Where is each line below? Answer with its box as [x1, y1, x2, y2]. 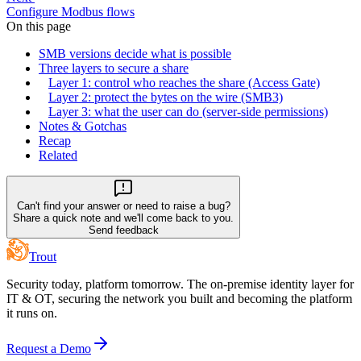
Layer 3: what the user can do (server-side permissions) [48, 105, 328, 119]
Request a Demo [6, 342, 91, 356]
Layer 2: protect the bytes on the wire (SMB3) [48, 90, 283, 105]
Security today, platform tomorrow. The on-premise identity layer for [6, 277, 354, 292]
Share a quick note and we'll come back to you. [13, 212, 234, 225]
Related [39, 148, 77, 163]
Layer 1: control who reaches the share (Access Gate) [48, 76, 320, 90]
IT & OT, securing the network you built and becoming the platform [6, 292, 352, 306]
